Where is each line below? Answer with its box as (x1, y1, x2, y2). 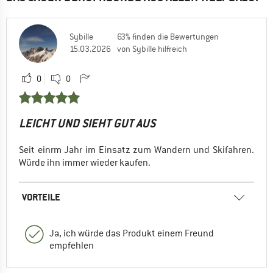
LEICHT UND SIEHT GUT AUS (19, 115, 155, 131)
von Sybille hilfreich (117, 43, 187, 54)
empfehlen (49, 239, 94, 252)
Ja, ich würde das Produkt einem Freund (49, 227, 214, 239)
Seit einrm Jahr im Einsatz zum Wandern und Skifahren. (19, 143, 254, 156)
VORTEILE (22, 190, 60, 204)
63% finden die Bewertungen (117, 30, 219, 42)
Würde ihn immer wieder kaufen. (19, 156, 151, 169)
